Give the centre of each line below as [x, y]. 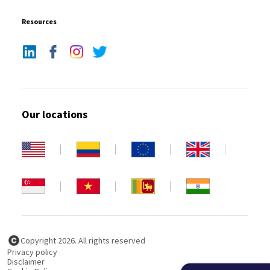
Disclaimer [26, 262]
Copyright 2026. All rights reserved [83, 241]
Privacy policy [32, 252]
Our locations [55, 115]
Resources [39, 22]
